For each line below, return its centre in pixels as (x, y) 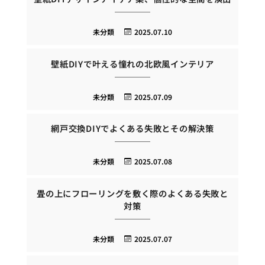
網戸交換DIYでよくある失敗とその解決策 (132, 128)
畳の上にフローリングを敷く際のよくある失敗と (132, 193)
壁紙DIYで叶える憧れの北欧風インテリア (132, 63)
